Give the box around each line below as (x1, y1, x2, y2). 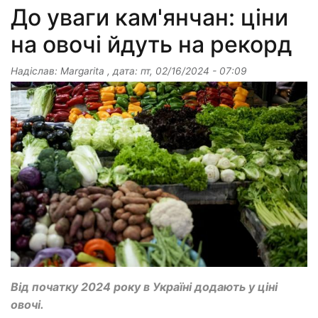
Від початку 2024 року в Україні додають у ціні (11, 280, 278, 295)
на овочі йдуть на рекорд (11, 30, 292, 58)
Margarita (60, 65, 104, 77)
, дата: (104, 65, 141, 77)
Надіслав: (11, 65, 60, 77)
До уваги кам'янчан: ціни (11, 3, 288, 31)
